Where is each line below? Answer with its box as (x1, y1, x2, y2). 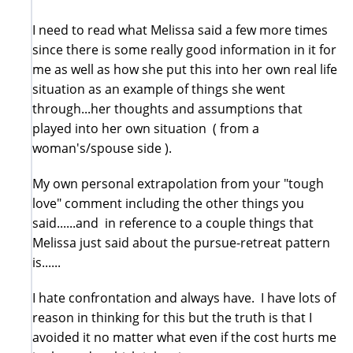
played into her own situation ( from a (32, 119, 259, 137)
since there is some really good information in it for (32, 40, 336, 58)
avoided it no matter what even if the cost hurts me (32, 328, 336, 346)
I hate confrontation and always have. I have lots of (32, 288, 336, 307)
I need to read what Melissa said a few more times (32, 20, 328, 39)
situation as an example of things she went (32, 80, 285, 98)
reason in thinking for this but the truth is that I (32, 308, 312, 326)
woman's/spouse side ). (32, 139, 172, 157)
